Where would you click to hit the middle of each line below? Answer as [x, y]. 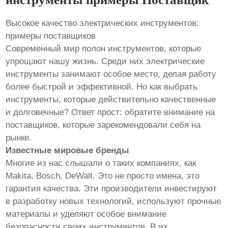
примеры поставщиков [51, 36]
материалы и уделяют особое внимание [86, 214]
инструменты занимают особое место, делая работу [111, 74]
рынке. [19, 138]
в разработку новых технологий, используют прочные [113, 202]
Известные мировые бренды [68, 151]
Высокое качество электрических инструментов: [103, 23]
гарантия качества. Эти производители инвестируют [111, 189]
